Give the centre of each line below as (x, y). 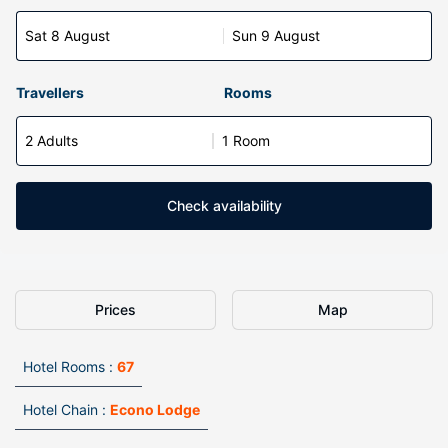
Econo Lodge (155, 409)
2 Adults (51, 140)
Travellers (50, 92)
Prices (115, 309)
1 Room (246, 140)
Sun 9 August (276, 35)
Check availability (224, 205)
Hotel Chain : (64, 409)
